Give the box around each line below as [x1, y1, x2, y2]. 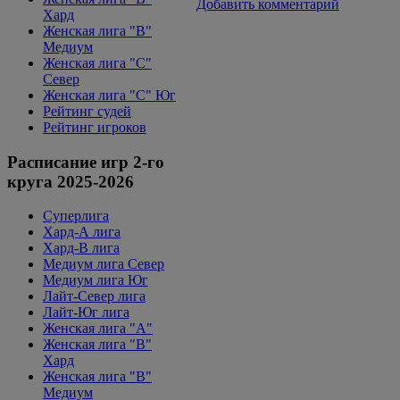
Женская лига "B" [43, 22, 152, 38]
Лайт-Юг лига [43, 304, 129, 321]
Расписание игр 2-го [7, 152, 164, 171]
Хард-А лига [43, 224, 121, 240]
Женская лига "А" [43, 321, 153, 337]
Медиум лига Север [43, 256, 164, 272]
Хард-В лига [43, 240, 120, 256]
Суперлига [43, 208, 109, 224]
